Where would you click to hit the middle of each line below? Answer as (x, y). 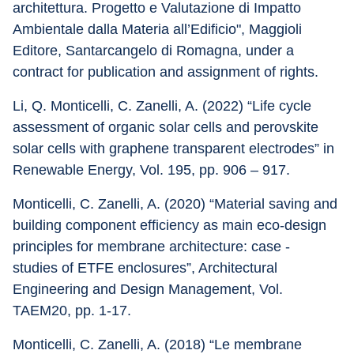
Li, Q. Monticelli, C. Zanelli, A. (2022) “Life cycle (164, 106)
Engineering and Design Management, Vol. (150, 289)
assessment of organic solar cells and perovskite (168, 127)
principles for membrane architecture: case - (153, 247)
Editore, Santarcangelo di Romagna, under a (155, 51)
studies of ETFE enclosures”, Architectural (147, 268)
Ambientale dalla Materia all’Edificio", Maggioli (159, 29)
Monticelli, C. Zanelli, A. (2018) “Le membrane (159, 345)
